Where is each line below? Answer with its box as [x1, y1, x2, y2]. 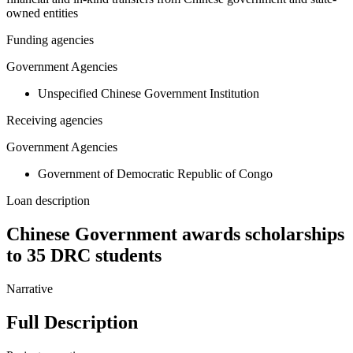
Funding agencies [6, 33, 94, 47]
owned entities [6, 6, 78, 20]
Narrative [6, 282, 53, 296]
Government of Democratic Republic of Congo [38, 167, 273, 181]
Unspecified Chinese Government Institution [38, 87, 259, 101]
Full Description [6, 312, 138, 333]
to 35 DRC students [6, 245, 162, 266]
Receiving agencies [6, 113, 102, 128]
